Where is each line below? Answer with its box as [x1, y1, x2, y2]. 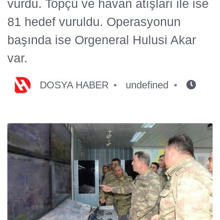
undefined [126, 79, 169, 90]
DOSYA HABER [40, 79, 109, 90]
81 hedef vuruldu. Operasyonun [7, 14, 181, 28]
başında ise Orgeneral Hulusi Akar [7, 32, 196, 47]
